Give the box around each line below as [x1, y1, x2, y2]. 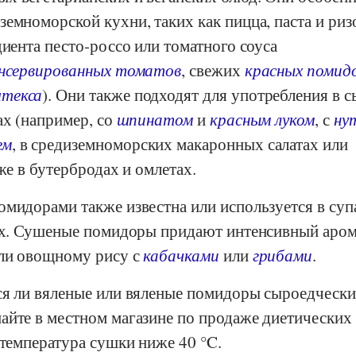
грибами [252, 243, 313, 266]
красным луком [209, 107, 315, 130]
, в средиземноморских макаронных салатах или [11, 132, 348, 155]
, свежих [181, 58, 245, 81]
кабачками [143, 243, 219, 266]
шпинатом [116, 107, 194, 130]
